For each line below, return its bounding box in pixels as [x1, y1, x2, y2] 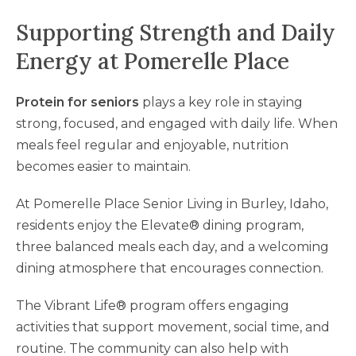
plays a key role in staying [142, 94, 303, 110]
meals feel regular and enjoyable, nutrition [16, 137, 288, 153]
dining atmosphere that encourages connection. [16, 260, 323, 276]
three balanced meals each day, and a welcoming [16, 238, 329, 254]
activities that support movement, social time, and [16, 319, 330, 335]
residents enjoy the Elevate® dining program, [16, 217, 304, 233]
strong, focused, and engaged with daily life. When [16, 115, 338, 131]
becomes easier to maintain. [16, 158, 191, 174]
